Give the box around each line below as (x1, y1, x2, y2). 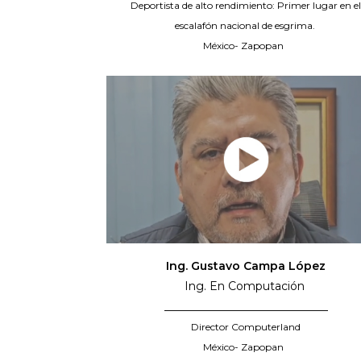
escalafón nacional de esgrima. (174, 19, 317, 31)
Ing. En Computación (184, 278, 308, 293)
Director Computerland (191, 320, 301, 333)
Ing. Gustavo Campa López (166, 258, 326, 273)
